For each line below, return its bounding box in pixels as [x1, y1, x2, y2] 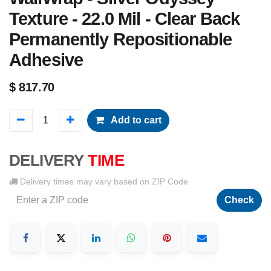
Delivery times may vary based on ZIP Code [18, 177, 188, 186]
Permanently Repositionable [9, 30, 232, 49]
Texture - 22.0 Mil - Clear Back [9, 9, 240, 28]
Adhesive [9, 50, 83, 70]
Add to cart [109, 115, 162, 125]
